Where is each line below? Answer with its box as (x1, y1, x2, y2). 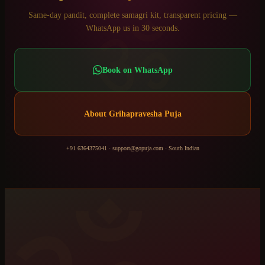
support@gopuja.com (112, 145, 163, 152)
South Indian (168, 145, 199, 152)
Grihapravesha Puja (108, 109, 182, 119)
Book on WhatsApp (102, 65, 173, 75)
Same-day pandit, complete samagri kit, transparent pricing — (28, 11, 237, 20)
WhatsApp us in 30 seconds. (85, 24, 180, 33)
